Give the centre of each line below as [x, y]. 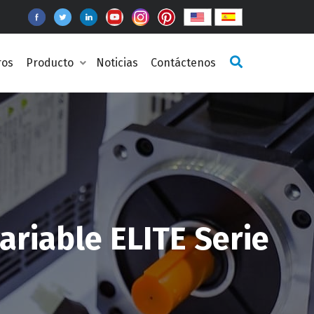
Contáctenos [185, 62]
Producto [51, 62]
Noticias [118, 62]
